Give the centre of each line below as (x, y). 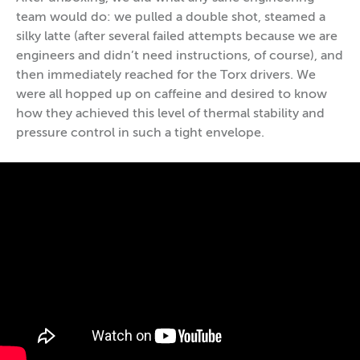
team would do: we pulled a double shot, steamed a (171, 18)
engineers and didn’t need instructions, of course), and (180, 56)
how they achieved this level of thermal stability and (170, 114)
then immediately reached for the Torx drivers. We (166, 76)
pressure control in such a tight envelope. (140, 133)
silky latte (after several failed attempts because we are (177, 37)
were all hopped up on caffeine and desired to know (172, 95)
